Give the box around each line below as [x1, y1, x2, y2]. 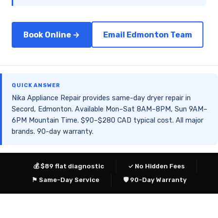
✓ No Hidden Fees [127, 163, 185, 170]
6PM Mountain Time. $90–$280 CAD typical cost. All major [12, 116, 203, 125]
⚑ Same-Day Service [31, 176, 99, 184]
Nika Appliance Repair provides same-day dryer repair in [12, 94, 191, 103]
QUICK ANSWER [12, 82, 60, 89]
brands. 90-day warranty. [12, 127, 93, 136]
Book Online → [23, 30, 80, 39]
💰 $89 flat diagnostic [33, 163, 104, 170]
